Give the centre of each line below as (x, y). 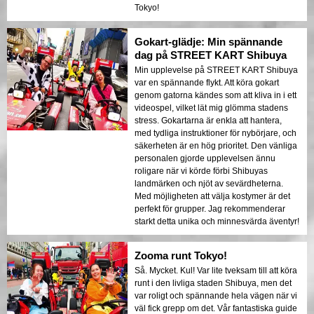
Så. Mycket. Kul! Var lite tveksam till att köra (216, 271)
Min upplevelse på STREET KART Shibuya (216, 70)
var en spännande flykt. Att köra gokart (207, 83)
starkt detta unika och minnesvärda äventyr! (217, 222)
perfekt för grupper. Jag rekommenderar (210, 209)
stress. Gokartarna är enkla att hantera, (208, 121)
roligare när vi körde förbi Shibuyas (201, 171)
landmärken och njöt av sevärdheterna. (209, 184)
